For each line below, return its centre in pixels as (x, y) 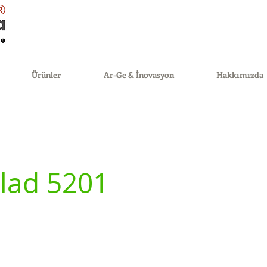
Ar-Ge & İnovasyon (139, 75)
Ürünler (46, 75)
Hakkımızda (240, 75)
